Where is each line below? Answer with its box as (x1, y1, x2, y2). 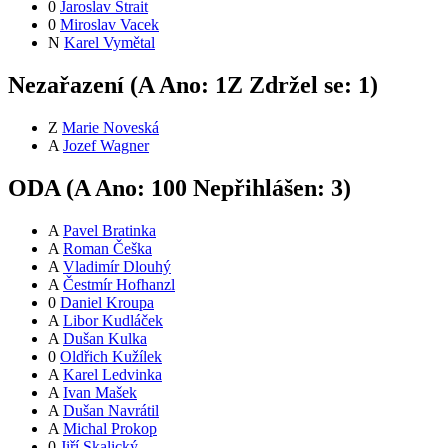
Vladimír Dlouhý (63, 257, 171, 275)
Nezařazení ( (8, 71, 138, 98)
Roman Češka (63, 239, 152, 257)
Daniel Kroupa (60, 293, 154, 311)
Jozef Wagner (63, 136, 149, 154)
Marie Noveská (62, 118, 159, 136)
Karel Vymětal (64, 34, 155, 51)
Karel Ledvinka (63, 365, 162, 383)
